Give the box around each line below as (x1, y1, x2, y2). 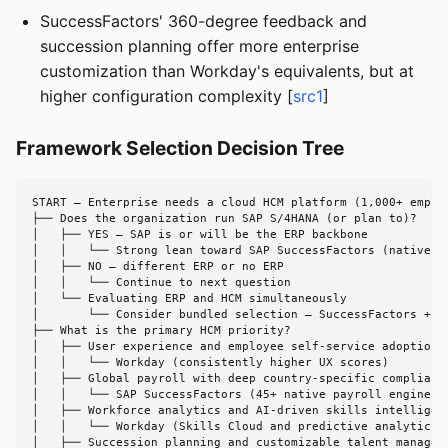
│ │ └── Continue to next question (32, 275, 291, 289)
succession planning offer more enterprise (40, 35, 359, 56)
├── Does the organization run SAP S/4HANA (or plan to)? (32, 211, 417, 225)
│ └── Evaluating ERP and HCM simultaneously (32, 291, 347, 305)
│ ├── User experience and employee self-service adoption (32, 339, 438, 353)
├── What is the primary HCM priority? (32, 323, 291, 337)
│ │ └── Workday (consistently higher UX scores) (32, 355, 389, 369)
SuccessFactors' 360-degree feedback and (40, 10, 367, 31)
